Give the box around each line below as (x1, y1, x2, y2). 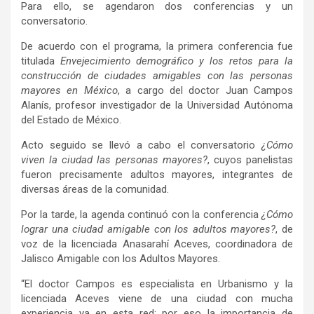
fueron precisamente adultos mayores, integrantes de (21, 168, 293, 181)
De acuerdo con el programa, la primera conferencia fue (21, 39, 293, 53)
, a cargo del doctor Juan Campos (117, 83, 293, 97)
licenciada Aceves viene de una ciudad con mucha (21, 292, 293, 305)
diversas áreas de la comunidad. (21, 182, 172, 196)
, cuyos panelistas (207, 153, 294, 166)
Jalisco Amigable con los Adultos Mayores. (21, 252, 223, 265)
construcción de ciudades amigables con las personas (21, 69, 293, 82)
